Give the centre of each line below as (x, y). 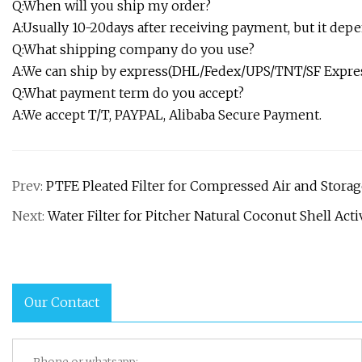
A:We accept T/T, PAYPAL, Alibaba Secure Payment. (167, 115)
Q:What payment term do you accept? (128, 93)
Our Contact (62, 303)
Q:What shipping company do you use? (133, 50)
